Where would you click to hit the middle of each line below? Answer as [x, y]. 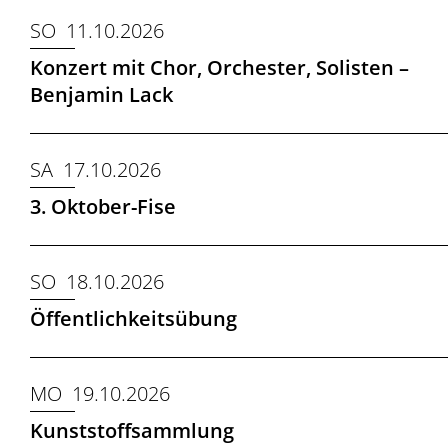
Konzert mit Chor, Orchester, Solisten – [219, 67]
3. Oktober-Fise [103, 206]
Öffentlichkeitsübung [133, 318]
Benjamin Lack [101, 94]
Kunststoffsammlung [132, 430]
